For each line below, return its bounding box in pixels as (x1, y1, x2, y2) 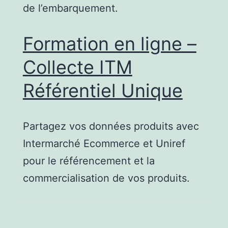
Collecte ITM (22, 55, 132, 78)
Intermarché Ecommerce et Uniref (22, 137, 185, 150)
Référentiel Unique (22, 79, 183, 102)
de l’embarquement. (22, 2, 118, 14)
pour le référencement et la (22, 154, 155, 167)
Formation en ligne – (22, 32, 196, 55)
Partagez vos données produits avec (22, 120, 199, 132)
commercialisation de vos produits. (22, 172, 190, 184)
